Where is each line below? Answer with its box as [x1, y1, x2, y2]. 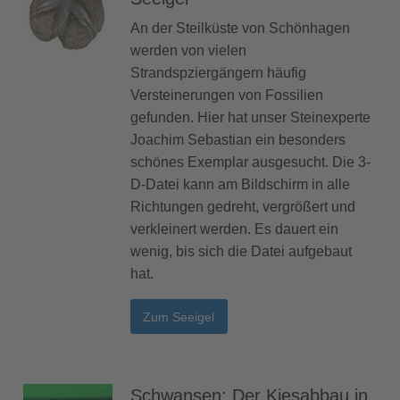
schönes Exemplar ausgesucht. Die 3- [130, 154, 371, 171]
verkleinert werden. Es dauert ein [130, 221, 338, 237]
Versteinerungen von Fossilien [130, 87, 323, 104]
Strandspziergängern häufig [130, 65, 306, 81]
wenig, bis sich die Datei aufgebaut [130, 244, 352, 260]
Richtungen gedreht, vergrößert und [130, 199, 355, 215]
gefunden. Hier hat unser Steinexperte [130, 110, 371, 126]
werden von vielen [130, 43, 246, 59]
